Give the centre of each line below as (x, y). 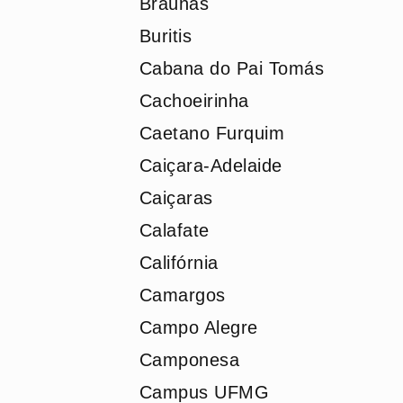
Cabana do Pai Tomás (231, 68)
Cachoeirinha (194, 101)
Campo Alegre (198, 327)
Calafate (174, 230)
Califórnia (179, 263)
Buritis (165, 36)
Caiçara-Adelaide (210, 166)
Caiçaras (176, 198)
